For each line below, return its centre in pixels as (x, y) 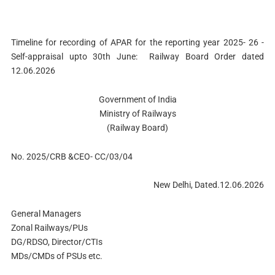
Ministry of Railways (137, 113)
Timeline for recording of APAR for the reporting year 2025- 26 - (137, 42)
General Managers (46, 214)
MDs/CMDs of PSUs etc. (56, 256)
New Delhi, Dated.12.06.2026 (209, 185)
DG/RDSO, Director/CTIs (56, 242)
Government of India (137, 99)
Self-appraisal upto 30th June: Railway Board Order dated (137, 56)
